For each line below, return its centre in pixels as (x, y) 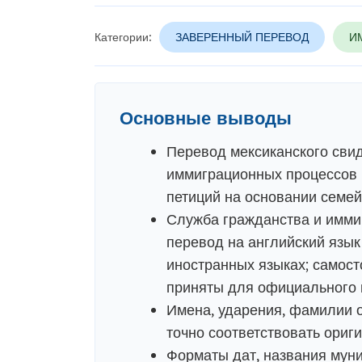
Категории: (122, 37)
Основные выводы (205, 118)
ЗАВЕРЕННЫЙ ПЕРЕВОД (242, 37)
